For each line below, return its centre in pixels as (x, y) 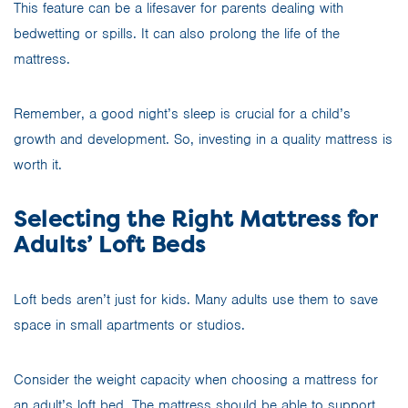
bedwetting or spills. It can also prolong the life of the (177, 33)
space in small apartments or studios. (129, 325)
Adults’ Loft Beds (110, 244)
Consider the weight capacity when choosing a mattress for (196, 379)
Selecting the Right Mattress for (195, 219)
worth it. (38, 164)
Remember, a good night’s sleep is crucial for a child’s (182, 113)
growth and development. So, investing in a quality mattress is (203, 139)
